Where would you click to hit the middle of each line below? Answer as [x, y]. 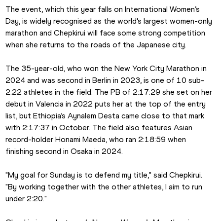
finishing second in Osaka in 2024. [64, 151]
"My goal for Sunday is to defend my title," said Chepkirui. [104, 175]
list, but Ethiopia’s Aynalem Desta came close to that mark [105, 116]
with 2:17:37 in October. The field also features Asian [99, 128]
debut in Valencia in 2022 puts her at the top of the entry [106, 104]
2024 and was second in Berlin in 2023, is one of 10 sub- [105, 80]
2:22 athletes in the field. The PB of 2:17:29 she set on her [109, 92]
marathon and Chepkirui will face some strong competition [106, 33]
